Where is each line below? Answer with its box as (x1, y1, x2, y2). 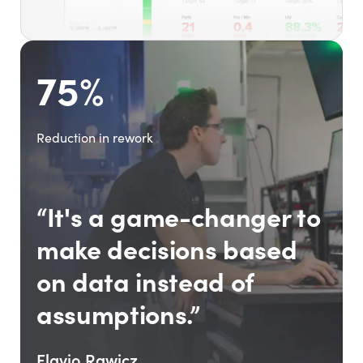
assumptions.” (36, 295, 200, 331)
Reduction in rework (36, 129, 153, 147)
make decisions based (36, 230, 297, 267)
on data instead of (36, 263, 255, 299)
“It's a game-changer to (36, 198, 321, 234)
